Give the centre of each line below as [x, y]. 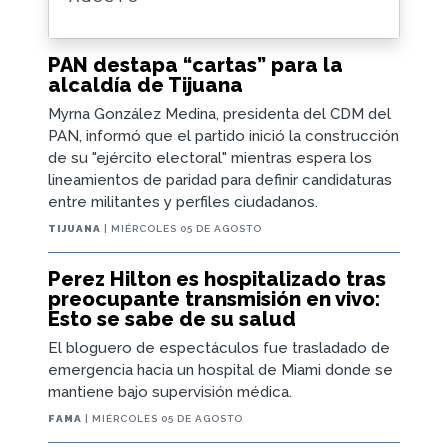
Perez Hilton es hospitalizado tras [217, 279]
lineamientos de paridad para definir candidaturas [220, 180]
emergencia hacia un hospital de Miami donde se [220, 370]
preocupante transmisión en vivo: [214, 299]
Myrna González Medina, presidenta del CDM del [219, 114]
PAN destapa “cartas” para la [195, 65]
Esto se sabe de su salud [172, 319]
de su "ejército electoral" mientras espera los [210, 158]
